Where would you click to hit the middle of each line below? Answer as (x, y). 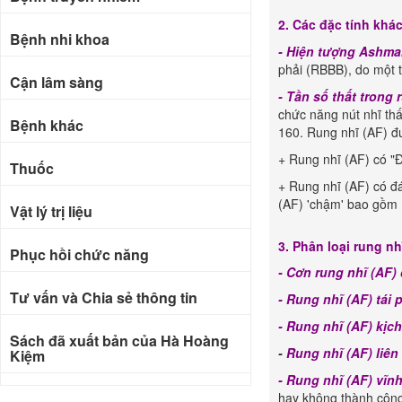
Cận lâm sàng (57, 82)
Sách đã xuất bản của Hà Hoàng (119, 341)
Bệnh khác (47, 125)
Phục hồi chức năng (79, 254)
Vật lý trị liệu (51, 211)
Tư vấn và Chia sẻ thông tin (104, 297)
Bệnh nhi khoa (60, 39)
